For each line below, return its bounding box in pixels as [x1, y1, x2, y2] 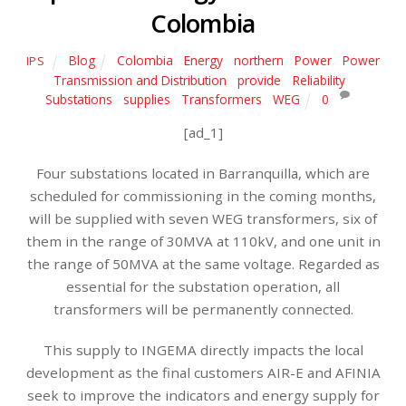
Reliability [292, 72, 345, 90]
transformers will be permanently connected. [53, 300, 353, 319]
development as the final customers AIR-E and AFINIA [25, 362, 381, 382]
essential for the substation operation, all [66, 277, 340, 296]
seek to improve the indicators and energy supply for [26, 385, 380, 404]
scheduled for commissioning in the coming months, [30, 187, 376, 206]
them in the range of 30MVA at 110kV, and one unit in [25, 232, 381, 251]
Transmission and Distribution [53, 72, 227, 90]
